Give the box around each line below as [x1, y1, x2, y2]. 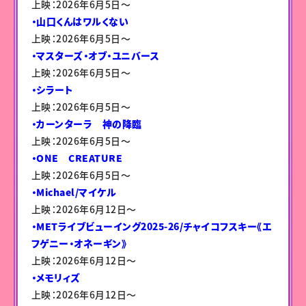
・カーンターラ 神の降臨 [31, 116, 142, 130]
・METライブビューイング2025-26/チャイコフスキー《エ [31, 219, 272, 233]
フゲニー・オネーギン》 [31, 236, 127, 250]
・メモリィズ [31, 270, 81, 284]
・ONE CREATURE [31, 150, 123, 165]
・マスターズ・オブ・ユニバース [31, 48, 160, 62]
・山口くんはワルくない [31, 14, 129, 28]
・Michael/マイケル [31, 184, 117, 199]
